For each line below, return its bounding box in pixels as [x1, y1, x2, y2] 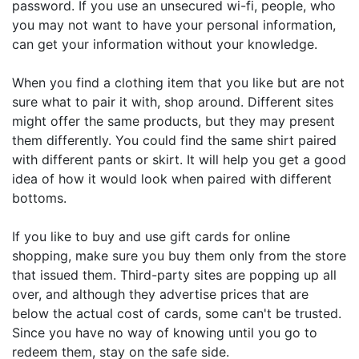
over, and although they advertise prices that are [12, 286, 309, 302]
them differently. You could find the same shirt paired [12, 132, 337, 148]
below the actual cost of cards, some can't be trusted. [12, 305, 341, 321]
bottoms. [12, 190, 67, 206]
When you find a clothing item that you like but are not [12, 75, 345, 91]
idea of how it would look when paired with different [12, 171, 332, 187]
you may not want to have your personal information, [12, 17, 336, 33]
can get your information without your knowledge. [12, 36, 317, 52]
